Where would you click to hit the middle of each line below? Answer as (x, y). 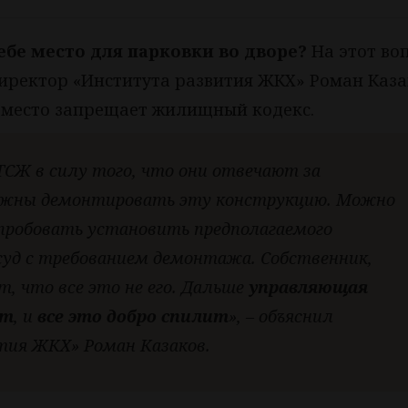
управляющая (308, 287)
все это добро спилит (133, 316)
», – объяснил (281, 316)
